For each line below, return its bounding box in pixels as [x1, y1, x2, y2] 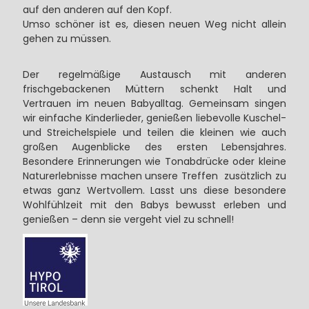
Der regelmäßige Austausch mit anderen [22, 67, 287, 81]
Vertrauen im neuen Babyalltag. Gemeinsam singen [22, 96, 287, 110]
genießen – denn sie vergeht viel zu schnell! [22, 212, 234, 226]
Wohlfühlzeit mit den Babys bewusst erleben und [22, 197, 287, 212]
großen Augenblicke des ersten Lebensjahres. [22, 139, 287, 154]
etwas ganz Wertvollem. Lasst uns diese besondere [22, 183, 287, 197]
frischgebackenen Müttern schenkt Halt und [22, 81, 287, 96]
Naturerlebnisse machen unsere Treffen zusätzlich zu [22, 168, 287, 183]
